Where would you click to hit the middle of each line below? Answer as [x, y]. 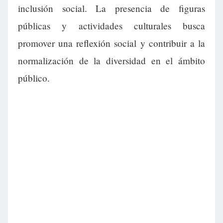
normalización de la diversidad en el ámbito [111, 61]
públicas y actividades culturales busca [111, 26]
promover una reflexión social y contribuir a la [111, 43]
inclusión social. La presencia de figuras [111, 8]
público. [34, 78]
